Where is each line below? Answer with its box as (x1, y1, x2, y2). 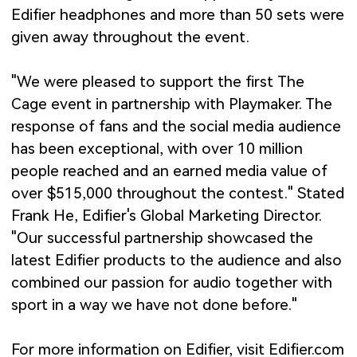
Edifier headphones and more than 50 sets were (11, 6, 345, 25)
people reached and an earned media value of (11, 162, 328, 181)
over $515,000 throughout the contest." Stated (11, 184, 345, 203)
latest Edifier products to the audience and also (11, 251, 343, 270)
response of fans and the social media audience (11, 117, 342, 136)
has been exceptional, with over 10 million (11, 139, 304, 159)
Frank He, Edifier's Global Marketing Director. (11, 206, 323, 226)
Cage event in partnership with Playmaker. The (11, 95, 333, 114)
